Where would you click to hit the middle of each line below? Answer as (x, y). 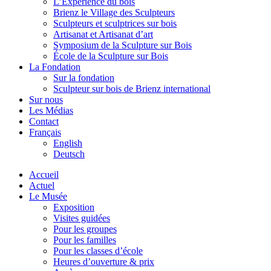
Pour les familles (85, 240)
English (68, 143)
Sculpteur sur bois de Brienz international (132, 89)
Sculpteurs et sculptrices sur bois (115, 23)
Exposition (74, 207)
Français (45, 132)
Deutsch (69, 154)
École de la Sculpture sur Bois (111, 56)
